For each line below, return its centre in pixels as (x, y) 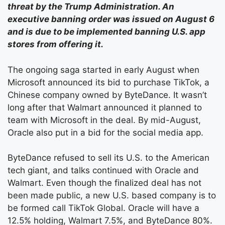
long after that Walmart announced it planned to (105, 107)
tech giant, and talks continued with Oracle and (103, 170)
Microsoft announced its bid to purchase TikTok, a (108, 82)
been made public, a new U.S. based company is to (112, 195)
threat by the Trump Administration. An (91, 7)
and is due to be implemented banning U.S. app (106, 32)
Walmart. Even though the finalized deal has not (104, 183)
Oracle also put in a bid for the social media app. (105, 132)
